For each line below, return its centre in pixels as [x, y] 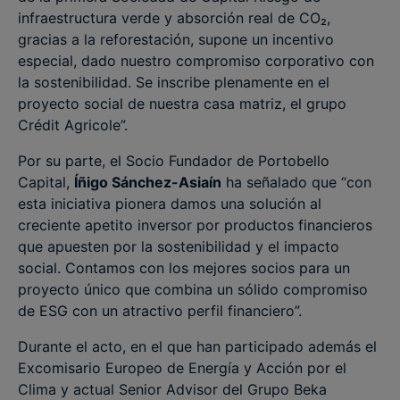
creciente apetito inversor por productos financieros [195, 225]
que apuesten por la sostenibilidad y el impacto [179, 246]
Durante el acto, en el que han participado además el [197, 346]
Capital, [46, 182]
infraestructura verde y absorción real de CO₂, [174, 18]
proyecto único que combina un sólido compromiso [193, 289]
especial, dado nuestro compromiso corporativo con [196, 61]
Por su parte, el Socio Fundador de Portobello [174, 161]
